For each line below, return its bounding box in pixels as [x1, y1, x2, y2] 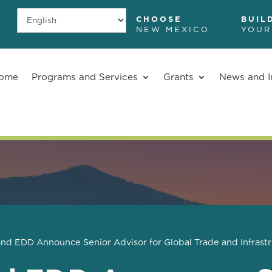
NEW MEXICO [135, 25, 209, 35]
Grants [163, 71, 194, 83]
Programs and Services [31, 71, 138, 83]
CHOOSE [135, 15, 182, 24]
